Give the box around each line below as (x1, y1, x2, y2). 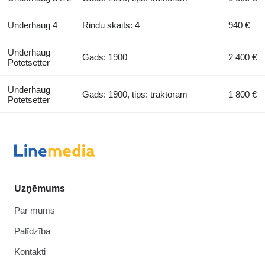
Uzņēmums (14, 183, 65, 193)
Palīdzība (14, 226, 50, 236)
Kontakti (14, 247, 46, 257)
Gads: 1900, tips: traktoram (82, 89, 188, 99)
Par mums (14, 205, 55, 215)
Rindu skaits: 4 (82, 20, 140, 30)
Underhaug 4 (7, 20, 57, 30)
